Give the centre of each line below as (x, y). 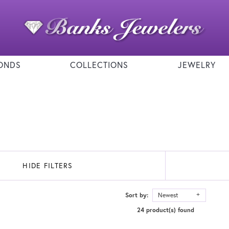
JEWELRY (197, 65)
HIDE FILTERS (48, 166)
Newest (168, 195)
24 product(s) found (166, 210)
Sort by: (139, 195)
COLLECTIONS (99, 65)
